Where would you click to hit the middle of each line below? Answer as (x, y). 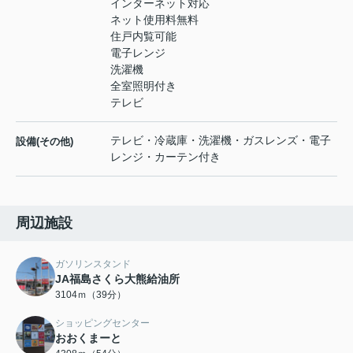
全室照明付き (143, 86)
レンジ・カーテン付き (165, 157)
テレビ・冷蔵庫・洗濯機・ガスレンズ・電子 (221, 141)
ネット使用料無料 (154, 20)
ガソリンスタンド (93, 264)
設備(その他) (45, 142)
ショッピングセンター (102, 323)
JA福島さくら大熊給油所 (117, 279)
